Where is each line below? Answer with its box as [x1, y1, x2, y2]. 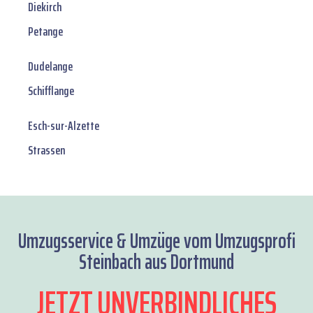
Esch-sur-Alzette [28, 116, 99, 136]
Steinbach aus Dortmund [79, 245, 234, 279]
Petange [28, 22, 63, 42]
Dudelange [28, 57, 73, 77]
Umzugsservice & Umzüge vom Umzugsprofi [17, 224, 296, 258]
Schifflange [28, 81, 74, 101]
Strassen [28, 140, 65, 161]
